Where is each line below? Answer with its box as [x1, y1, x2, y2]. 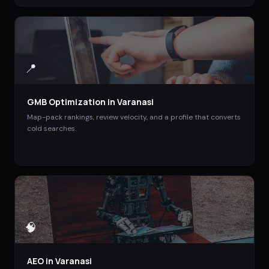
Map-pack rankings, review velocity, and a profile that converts [27, 112, 241, 122]
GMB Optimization [27, 95, 106, 107]
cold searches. [27, 123, 76, 133]
